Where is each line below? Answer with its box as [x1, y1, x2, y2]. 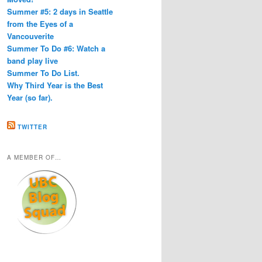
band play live [7, 55, 58, 67]
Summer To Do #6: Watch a [7, 43, 105, 54]
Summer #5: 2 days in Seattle [7, 6, 113, 18]
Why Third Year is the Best [7, 80, 103, 91]
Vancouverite [7, 30, 54, 42]
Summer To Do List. [7, 67, 80, 79]
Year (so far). [7, 92, 53, 104]
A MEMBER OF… [7, 153, 61, 161]
